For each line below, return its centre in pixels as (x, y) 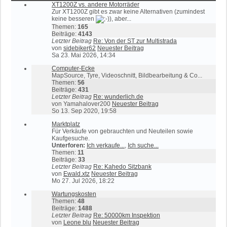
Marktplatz (66, 124)
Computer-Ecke (73, 68)
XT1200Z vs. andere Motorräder (96, 5)
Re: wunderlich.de (118, 97)
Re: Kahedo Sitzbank (122, 167)
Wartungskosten (74, 194)
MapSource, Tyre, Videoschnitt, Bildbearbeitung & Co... (127, 75)
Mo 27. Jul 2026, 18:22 (83, 181)
